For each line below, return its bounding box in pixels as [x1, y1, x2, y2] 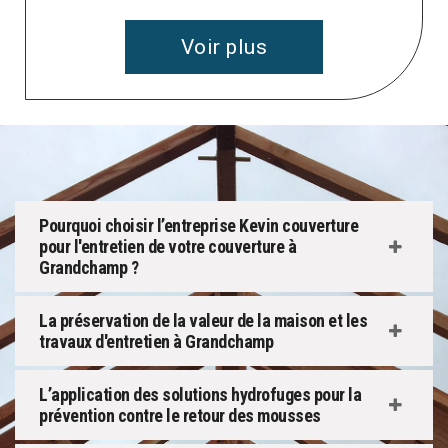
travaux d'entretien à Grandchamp [39, 331, 273, 353]
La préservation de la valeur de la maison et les [39, 310, 367, 332]
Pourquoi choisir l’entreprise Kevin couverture [39, 215, 358, 237]
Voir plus [180, 35, 268, 60]
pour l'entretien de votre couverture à [39, 236, 296, 258]
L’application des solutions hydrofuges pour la [39, 384, 361, 406]
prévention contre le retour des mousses [39, 405, 321, 427]
